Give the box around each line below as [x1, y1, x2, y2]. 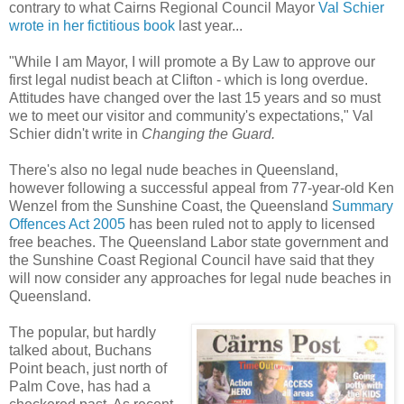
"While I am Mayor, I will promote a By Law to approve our [9, 53, 375, 69]
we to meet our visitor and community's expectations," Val [9, 107, 373, 124]
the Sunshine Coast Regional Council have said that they [9, 252, 374, 268]
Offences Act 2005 [9, 216, 125, 232]
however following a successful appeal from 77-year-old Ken [9, 179, 394, 196]
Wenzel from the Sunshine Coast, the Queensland [9, 197, 332, 214]
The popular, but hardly [9, 324, 156, 340]
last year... [175, 17, 243, 33]
